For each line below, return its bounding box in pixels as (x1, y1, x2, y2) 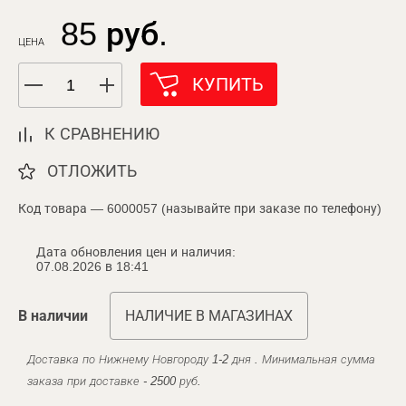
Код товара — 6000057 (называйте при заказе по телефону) (18, 201, 382, 216)
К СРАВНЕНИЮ (44, 125, 159, 143)
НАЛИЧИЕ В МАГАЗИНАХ (125, 308, 293, 324)
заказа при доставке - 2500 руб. (27, 374, 201, 388)
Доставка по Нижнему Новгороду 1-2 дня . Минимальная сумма (27, 353, 375, 366)
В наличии (18, 308, 88, 324)
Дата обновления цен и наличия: (36, 245, 236, 259)
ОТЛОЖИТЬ (47, 162, 137, 180)
